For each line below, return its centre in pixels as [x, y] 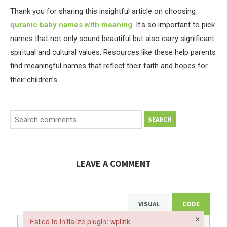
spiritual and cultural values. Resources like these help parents [113, 52]
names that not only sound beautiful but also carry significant [112, 38]
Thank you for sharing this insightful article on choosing [103, 11]
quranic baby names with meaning [71, 25]
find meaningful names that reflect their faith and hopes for [109, 66]
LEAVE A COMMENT [113, 163]
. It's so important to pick [174, 25]
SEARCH [160, 119]
